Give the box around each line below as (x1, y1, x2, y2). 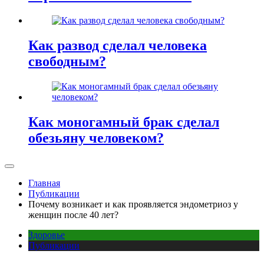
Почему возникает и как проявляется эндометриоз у (28, 199, 238, 209)
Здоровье (28, 229, 65, 240)
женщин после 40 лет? (28, 209, 118, 220)
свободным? (28, 54, 106, 70)
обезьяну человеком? (28, 130, 164, 146)
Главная (28, 177, 60, 188)
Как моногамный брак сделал (28, 114, 219, 130)
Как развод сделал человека (28, 38, 207, 54)
